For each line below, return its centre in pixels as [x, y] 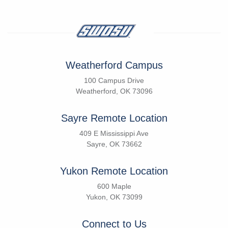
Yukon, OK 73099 [114, 197]
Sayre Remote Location [114, 118]
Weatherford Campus [114, 65]
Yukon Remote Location [114, 171]
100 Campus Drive [114, 80]
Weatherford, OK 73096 [114, 91]
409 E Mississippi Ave [114, 133]
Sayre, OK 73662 [114, 144]
